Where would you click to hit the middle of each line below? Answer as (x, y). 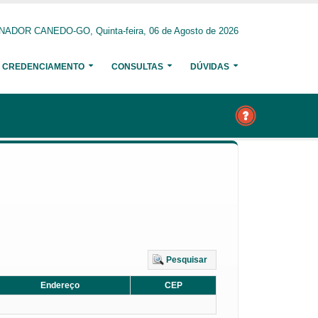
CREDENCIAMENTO (43, 67)
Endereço (60, 285)
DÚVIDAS (210, 67)
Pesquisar (187, 260)
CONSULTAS (137, 67)
